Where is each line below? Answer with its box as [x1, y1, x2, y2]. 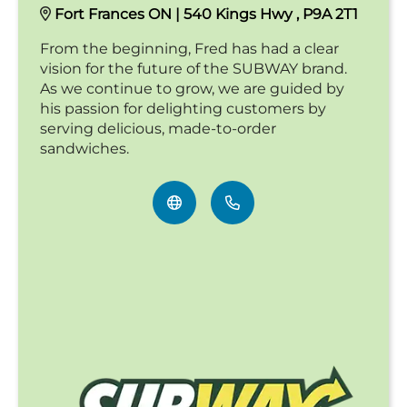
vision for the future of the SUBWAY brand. [40, 59, 347, 77]
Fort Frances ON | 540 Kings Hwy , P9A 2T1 [55, 5, 358, 23]
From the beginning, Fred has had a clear [40, 39, 339, 57]
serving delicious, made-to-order [40, 119, 276, 137]
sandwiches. [40, 139, 129, 157]
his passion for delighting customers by [40, 99, 326, 117]
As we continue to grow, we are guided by [40, 79, 344, 97]
